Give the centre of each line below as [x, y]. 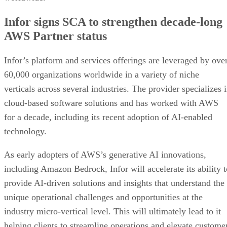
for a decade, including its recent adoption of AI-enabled [108, 117]
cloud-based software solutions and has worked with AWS [111, 103]
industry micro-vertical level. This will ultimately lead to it [112, 211]
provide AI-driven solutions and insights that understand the [114, 183]
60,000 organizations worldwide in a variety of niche [102, 74]
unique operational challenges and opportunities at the [103, 197]
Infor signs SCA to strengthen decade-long [113, 22]
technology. [25, 131]
